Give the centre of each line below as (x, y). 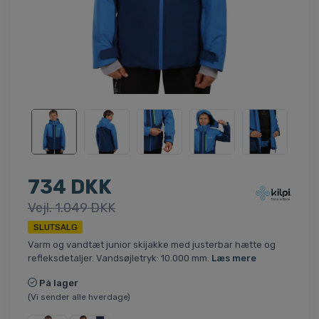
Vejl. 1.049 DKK (72, 208)
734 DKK (70, 187)
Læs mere (234, 258)
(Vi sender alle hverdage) (79, 297)
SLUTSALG (55, 227)
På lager (59, 283)
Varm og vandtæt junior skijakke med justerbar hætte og (152, 244)
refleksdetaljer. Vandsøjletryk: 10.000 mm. (120, 258)
